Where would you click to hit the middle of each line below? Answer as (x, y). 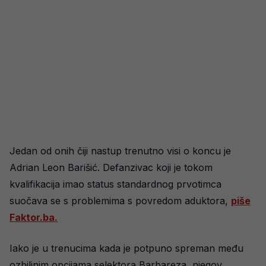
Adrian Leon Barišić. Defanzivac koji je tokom (111, 167)
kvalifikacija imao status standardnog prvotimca (115, 184)
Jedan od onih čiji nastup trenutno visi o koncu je (120, 151)
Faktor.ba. (34, 217)
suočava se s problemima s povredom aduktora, (120, 200)
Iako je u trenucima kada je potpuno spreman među (126, 248)
